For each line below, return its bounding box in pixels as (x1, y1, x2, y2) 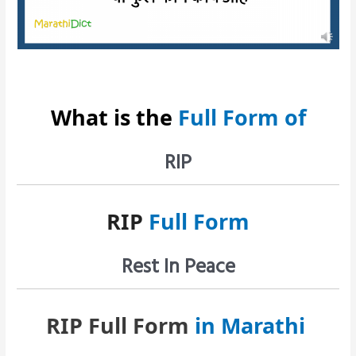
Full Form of (172, 102, 306, 132)
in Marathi (194, 310, 311, 340)
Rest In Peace (121, 250, 235, 280)
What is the (50, 102, 172, 132)
